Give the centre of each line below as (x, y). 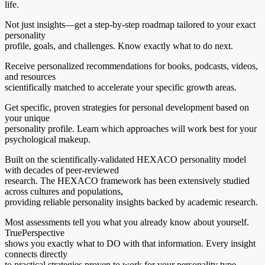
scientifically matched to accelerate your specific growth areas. (121, 87)
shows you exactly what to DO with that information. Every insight (130, 243)
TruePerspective (35, 232)
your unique (27, 118)
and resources (30, 76)
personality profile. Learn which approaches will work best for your (131, 128)
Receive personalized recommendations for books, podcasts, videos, (131, 66)
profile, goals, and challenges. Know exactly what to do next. (119, 46)
